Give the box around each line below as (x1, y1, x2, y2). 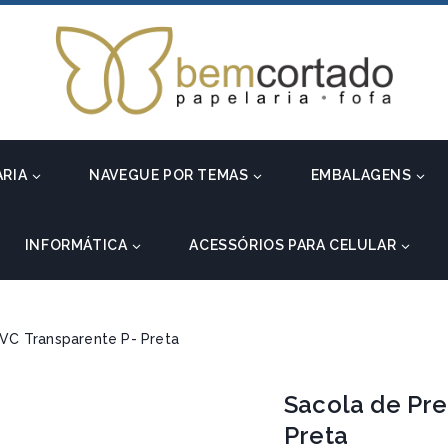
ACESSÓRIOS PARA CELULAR (189, 237, 397, 253)
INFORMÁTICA (24, 237, 128, 253)
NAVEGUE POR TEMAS (89, 167, 249, 183)
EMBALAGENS (310, 167, 412, 183)
